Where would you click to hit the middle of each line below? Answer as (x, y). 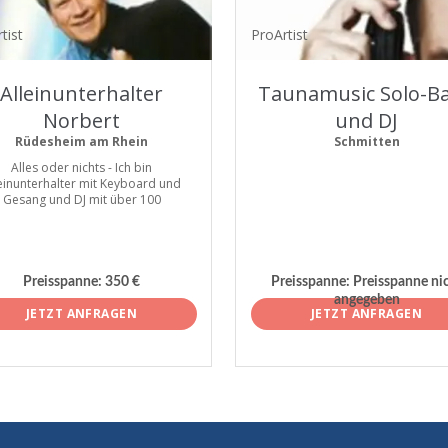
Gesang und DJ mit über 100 (81, 199)
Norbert (81, 120)
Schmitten (366, 141)
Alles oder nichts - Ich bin (81, 167)
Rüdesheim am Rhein (81, 141)
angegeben (366, 300)
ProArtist (279, 34)
